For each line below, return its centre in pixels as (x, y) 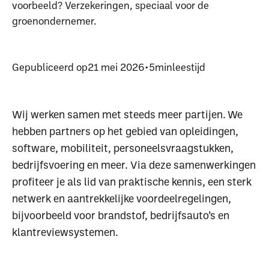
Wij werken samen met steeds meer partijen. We (127, 114)
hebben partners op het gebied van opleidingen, (125, 131)
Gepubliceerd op (50, 67)
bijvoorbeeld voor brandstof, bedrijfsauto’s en (120, 215)
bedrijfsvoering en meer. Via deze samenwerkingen (134, 165)
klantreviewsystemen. (65, 232)
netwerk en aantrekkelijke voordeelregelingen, (121, 198)
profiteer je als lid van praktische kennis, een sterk (131, 181)
